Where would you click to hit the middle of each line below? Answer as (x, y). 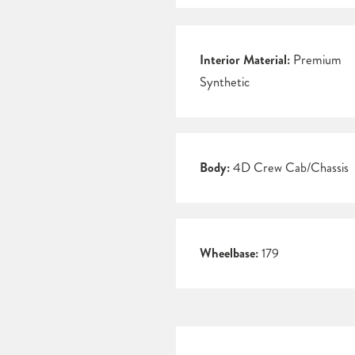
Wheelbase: (229, 254)
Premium (316, 60)
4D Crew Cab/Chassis (289, 168)
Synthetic (225, 82)
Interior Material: (245, 60)
